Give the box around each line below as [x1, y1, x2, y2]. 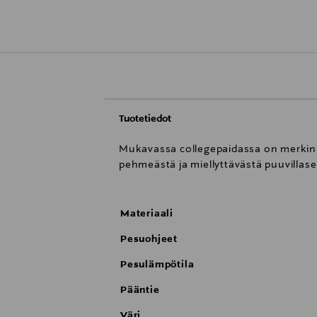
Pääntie [120, 284, 160, 296]
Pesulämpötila [120, 259, 195, 271]
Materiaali [120, 208, 173, 220]
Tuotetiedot [119, 113, 171, 125]
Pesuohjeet [120, 234, 178, 246]
